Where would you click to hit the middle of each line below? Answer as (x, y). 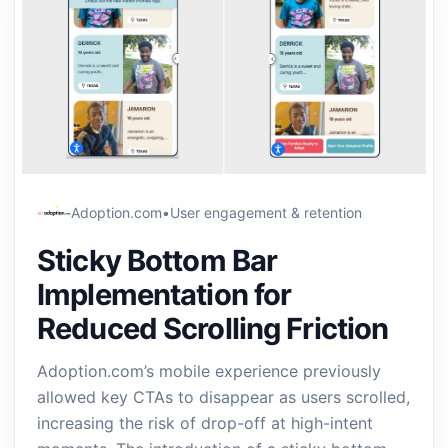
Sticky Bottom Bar (157, 260)
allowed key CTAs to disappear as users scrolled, (223, 397)
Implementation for (164, 294)
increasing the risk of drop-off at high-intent (205, 423)
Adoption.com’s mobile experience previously (209, 371)
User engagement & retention (266, 212)
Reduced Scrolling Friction (213, 328)
